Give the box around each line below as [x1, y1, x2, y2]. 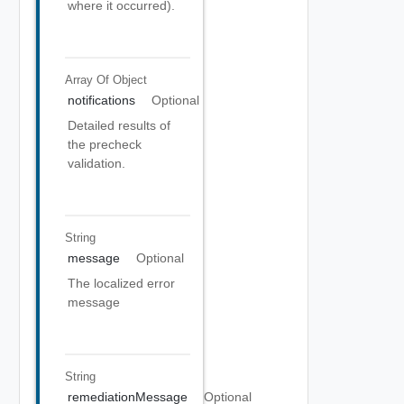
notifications [68, 93, 135, 107]
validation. [68, 156, 125, 170]
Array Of [64, 72, 113, 87]
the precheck [68, 137, 142, 151]
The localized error [68, 276, 175, 290]
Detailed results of [68, 118, 170, 133]
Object [112, 72, 147, 87]
